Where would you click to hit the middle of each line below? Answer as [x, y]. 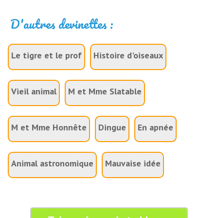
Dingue [112, 127]
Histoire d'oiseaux [128, 55]
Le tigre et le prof [47, 55]
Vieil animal [34, 91]
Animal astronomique [53, 163]
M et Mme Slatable [105, 91]
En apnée [156, 127]
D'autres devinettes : [62, 24]
